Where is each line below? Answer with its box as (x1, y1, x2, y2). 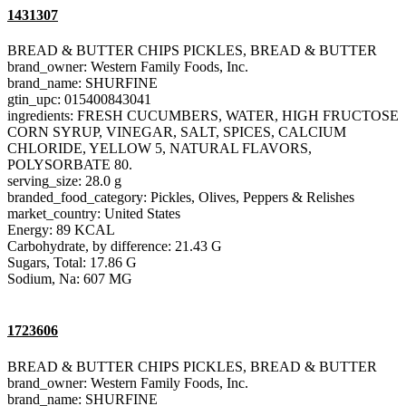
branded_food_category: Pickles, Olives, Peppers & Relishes (7, 189, 354, 206)
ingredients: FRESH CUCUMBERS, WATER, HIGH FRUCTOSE (7, 108, 399, 124)
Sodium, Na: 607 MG (7, 271, 132, 287)
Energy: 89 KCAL (7, 222, 115, 238)
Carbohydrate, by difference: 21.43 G (7, 238, 222, 255)
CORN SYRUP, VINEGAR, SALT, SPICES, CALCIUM (7, 124, 346, 140)
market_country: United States (7, 206, 180, 222)
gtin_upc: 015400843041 (7, 92, 151, 108)
